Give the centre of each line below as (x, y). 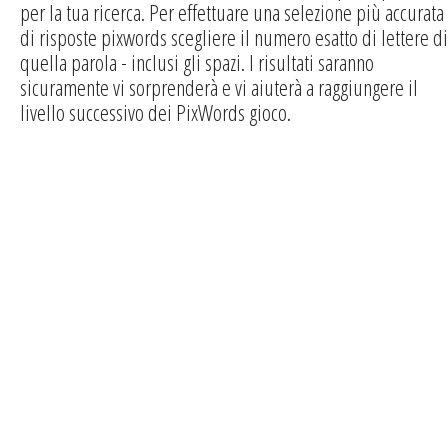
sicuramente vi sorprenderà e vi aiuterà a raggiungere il (219, 86)
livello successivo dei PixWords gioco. (155, 111)
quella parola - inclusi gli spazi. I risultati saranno (197, 61)
